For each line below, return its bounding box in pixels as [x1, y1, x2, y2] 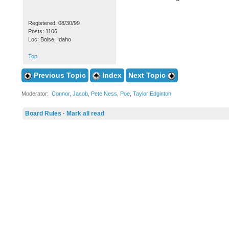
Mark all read [66, 110, 104, 117]
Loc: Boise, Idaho [28, 36, 71, 42]
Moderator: [21, 90, 52, 97]
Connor [51, 90, 70, 97]
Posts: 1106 [28, 28, 57, 34]
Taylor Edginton [132, 90, 171, 97]
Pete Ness [90, 90, 117, 97]
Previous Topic [31, 71, 86, 79]
